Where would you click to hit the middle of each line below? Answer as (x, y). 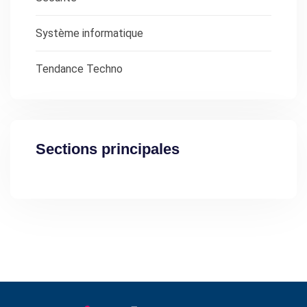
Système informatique (89, 33)
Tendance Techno (79, 69)
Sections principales (108, 149)
